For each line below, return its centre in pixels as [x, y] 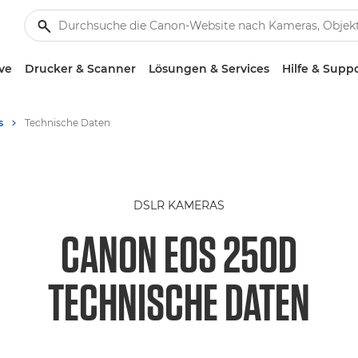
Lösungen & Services [209, 69]
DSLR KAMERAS [179, 205]
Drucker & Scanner [80, 69]
